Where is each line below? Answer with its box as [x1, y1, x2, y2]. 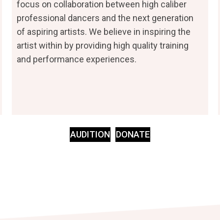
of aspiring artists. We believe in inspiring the [16, 27, 191, 37]
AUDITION [70, 129, 110, 140]
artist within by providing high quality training [16, 40, 189, 51]
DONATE [116, 129, 150, 140]
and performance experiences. [16, 54, 137, 65]
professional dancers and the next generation [16, 13, 193, 24]
